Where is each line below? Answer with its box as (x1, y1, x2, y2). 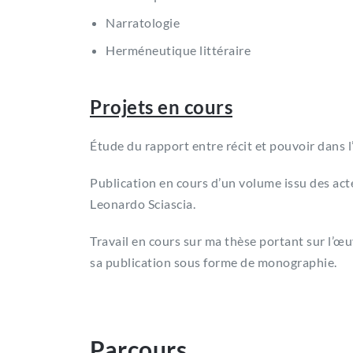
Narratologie (106, 14, 180, 30)
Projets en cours (90, 95, 232, 118)
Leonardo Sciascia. (90, 195, 195, 211)
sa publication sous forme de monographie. (90, 254, 337, 269)
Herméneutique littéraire (106, 42, 251, 58)
